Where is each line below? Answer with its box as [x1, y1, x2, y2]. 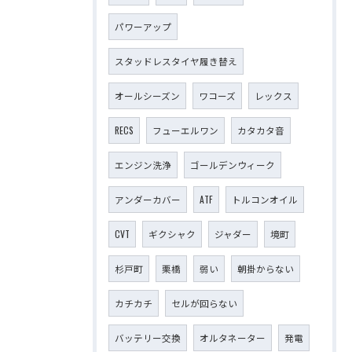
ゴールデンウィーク [190, 158, 275, 171]
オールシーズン [115, 89, 180, 102]
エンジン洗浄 [115, 158, 171, 171]
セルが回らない [171, 296, 237, 310]
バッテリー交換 [115, 331, 181, 344]
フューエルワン [152, 123, 218, 137]
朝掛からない [237, 262, 294, 275]
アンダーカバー [115, 192, 181, 206]
